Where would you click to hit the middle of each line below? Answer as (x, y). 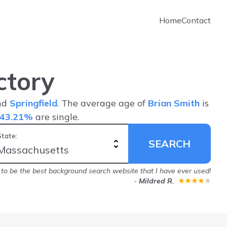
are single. (56, 117)
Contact (196, 20)
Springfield (33, 103)
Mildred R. (156, 181)
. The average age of (103, 103)
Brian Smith (174, 103)
